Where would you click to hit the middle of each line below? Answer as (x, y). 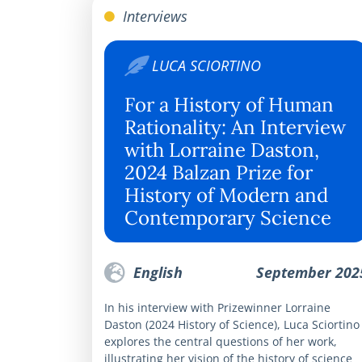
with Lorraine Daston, (222, 149)
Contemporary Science (228, 217)
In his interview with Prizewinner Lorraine (217, 307)
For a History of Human (229, 104)
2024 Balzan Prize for (219, 172)
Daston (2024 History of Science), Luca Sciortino (232, 324)
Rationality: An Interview (235, 127)
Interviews (153, 16)
